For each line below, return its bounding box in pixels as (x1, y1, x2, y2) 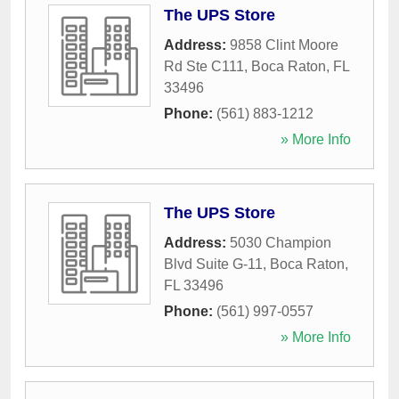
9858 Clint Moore (230, 37, 338, 53)
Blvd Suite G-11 (164, 256, 263, 273)
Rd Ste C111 (164, 59, 244, 75)
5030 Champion (230, 235, 331, 251)
